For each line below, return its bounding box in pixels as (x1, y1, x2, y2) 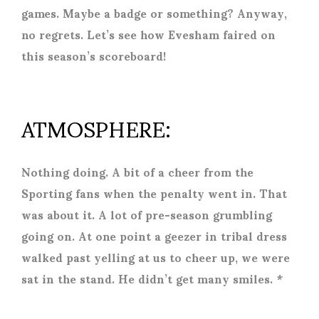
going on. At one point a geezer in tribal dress (21, 218, 287, 252)
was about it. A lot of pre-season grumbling (21, 197, 272, 231)
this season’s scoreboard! (21, 38, 166, 72)
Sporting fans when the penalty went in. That (21, 175, 287, 209)
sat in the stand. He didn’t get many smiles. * (21, 261, 283, 295)
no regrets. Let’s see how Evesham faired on (21, 16, 276, 51)
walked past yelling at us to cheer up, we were (21, 239, 290, 273)
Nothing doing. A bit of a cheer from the (21, 154, 253, 188)
